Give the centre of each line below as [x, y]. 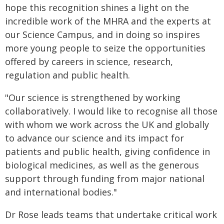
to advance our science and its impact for [94, 138]
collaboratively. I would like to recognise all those [111, 111]
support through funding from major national [105, 178]
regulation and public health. [67, 75]
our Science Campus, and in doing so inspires [102, 34]
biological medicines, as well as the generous [102, 165]
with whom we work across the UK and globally [107, 124]
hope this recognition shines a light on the [97, 7]
